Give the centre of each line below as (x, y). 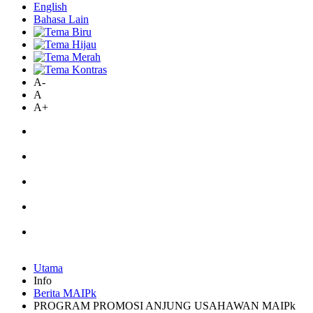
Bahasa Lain (61, 19)
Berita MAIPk (65, 293)
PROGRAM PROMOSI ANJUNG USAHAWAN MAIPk (165, 306)
